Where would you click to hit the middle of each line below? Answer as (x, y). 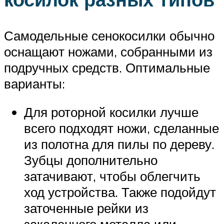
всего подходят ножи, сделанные (121, 128)
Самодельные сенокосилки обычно (109, 35)
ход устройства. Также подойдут (120, 192)
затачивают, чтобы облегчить (112, 176)
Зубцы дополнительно (91, 160)
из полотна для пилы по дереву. (119, 144)
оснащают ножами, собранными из (108, 51)
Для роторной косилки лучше (111, 112)
